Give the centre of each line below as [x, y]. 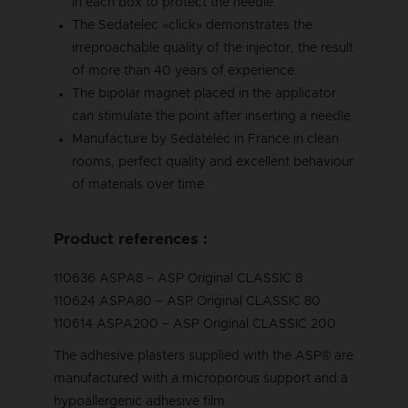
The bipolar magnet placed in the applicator [204, 94]
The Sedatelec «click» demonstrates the [192, 26]
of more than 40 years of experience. [185, 71]
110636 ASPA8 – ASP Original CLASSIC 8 [178, 279]
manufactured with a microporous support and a [201, 379]
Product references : [131, 240]
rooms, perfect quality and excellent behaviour [213, 163]
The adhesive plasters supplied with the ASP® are [204, 357]
